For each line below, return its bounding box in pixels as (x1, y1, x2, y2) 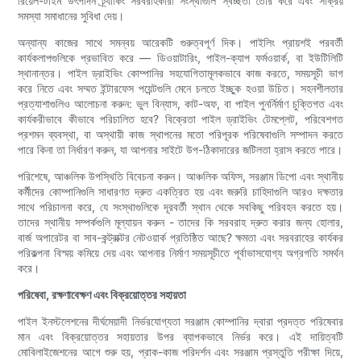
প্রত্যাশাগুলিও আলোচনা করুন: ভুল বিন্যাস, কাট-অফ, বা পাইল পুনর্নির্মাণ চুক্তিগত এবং (18, 97, 343, 111)
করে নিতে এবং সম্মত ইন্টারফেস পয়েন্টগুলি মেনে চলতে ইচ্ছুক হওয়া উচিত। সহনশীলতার (18, 81, 343, 96)
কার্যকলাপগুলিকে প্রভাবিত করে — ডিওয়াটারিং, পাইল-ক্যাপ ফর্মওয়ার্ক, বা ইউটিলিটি (18, 51, 343, 65)
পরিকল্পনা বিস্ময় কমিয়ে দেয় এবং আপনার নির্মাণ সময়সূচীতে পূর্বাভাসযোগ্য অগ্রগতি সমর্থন (18, 246, 343, 260)
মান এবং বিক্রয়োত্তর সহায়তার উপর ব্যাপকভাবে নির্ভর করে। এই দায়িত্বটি (18, 330, 343, 344)
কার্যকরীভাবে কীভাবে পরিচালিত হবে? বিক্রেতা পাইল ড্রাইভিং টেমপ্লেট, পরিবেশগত (18, 112, 343, 127)
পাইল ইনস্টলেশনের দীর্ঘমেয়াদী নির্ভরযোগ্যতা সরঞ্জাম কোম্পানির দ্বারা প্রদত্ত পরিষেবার (18, 314, 343, 329)
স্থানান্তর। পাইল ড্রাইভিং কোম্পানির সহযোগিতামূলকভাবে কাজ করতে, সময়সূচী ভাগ (18, 66, 343, 81)
